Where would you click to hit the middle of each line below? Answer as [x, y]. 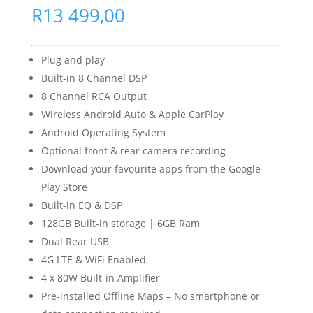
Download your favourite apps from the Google [151, 169]
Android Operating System [103, 132]
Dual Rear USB [75, 241]
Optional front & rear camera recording [133, 151]
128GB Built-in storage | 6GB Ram [120, 223]
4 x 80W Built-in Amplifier [100, 278]
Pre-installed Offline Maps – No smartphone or [150, 296]
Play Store [64, 187]
